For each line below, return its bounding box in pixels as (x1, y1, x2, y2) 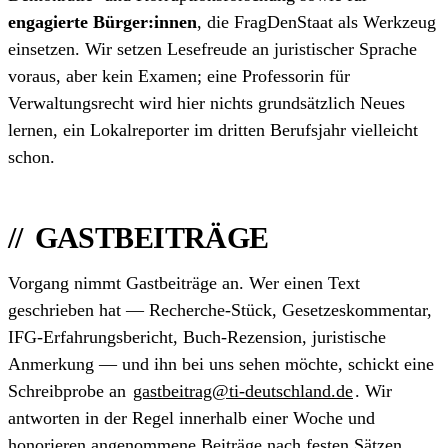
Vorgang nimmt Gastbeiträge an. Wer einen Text (8, 272, 360, 293)
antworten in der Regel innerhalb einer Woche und (8, 407, 375, 428)
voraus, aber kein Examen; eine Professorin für (8, 65, 350, 86)
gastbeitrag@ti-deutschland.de (133, 380, 353, 401)
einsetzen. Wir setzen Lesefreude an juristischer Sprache (8, 38, 417, 59)
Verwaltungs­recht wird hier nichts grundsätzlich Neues (8, 92, 405, 113)
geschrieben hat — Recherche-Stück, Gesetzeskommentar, (8, 299, 432, 320)
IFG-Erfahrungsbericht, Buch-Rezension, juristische (8, 326, 386, 347)
